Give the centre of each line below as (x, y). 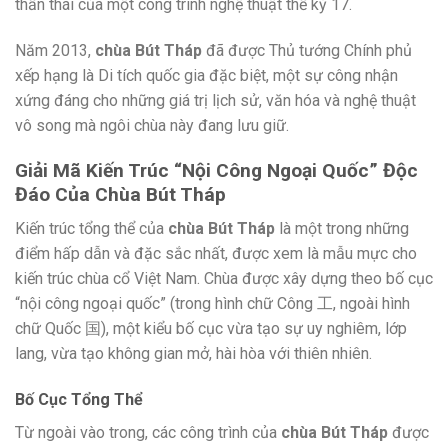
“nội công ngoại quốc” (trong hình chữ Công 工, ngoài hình (212, 304)
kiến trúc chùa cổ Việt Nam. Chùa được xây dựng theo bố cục (224, 279)
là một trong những (342, 229)
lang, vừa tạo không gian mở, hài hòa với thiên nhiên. (193, 354)
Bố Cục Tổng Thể (79, 400)
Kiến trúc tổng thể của (91, 229)
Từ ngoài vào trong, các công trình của (148, 433)
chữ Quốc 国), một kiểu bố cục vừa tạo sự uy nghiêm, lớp (211, 329)
